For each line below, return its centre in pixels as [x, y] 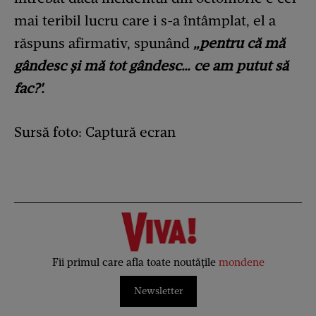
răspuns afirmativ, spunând [104, 43]
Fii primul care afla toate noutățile [135, 262]
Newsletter [158, 291]
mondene [241, 262]
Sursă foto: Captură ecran [95, 132]
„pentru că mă [239, 43]
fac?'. [29, 88]
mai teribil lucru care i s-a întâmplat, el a [145, 20]
